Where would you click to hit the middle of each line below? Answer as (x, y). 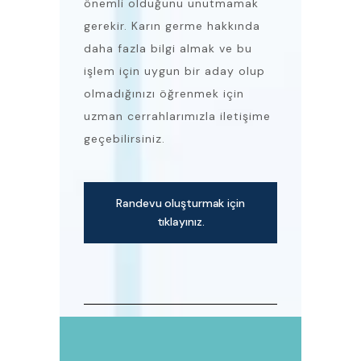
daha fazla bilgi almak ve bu (168, 49)
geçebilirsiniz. (124, 139)
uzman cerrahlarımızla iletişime (177, 116)
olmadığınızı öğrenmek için (164, 94)
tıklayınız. (180, 222)
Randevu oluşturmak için (180, 203)
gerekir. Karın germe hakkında (172, 26)
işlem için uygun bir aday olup (174, 71)
